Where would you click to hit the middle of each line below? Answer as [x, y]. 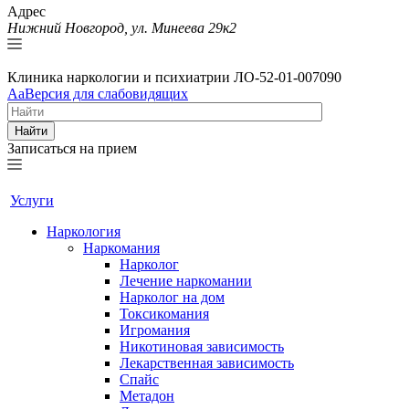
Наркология [84, 231]
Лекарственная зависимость [207, 363]
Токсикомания [164, 314]
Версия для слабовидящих [106, 94]
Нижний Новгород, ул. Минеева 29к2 [122, 28]
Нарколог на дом [172, 297]
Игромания [155, 330]
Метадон [147, 396]
